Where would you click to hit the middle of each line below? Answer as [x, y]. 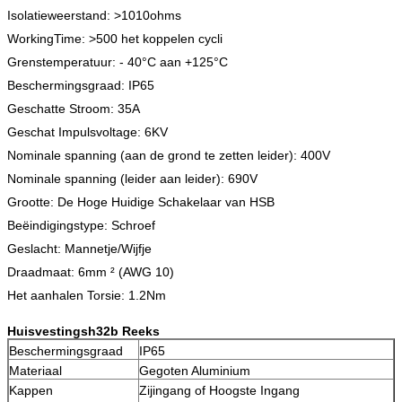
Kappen [31, 391]
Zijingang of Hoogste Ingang [219, 391]
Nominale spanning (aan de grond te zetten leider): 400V [169, 156]
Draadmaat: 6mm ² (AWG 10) [91, 272]
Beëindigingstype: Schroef [81, 226]
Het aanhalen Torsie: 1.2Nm [87, 296]
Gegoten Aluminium [195, 371]
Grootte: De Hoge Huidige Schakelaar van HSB [141, 202]
